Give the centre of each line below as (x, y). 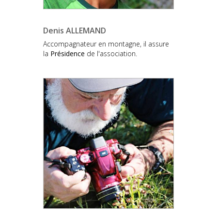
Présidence (68, 53)
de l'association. (111, 53)
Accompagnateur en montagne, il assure (106, 44)
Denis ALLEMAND (75, 30)
